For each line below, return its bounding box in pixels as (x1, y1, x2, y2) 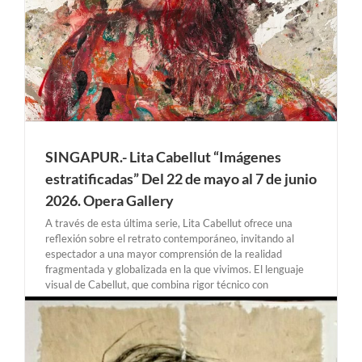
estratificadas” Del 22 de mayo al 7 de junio (45, 169, 317, 187)
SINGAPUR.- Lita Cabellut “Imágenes (45, 147, 281, 166)
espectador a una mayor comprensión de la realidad (45, 246, 282, 260)
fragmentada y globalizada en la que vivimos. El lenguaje (45, 262, 304, 276)
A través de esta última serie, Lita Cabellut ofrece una (45, 216, 293, 229)
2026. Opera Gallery (45, 191, 174, 209)
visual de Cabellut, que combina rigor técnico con (45, 277, 268, 291)
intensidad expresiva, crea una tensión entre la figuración (45, 293, 307, 306)
